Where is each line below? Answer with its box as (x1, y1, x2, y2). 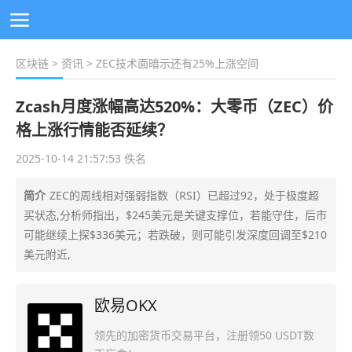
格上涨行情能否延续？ (16, 119, 173, 141)
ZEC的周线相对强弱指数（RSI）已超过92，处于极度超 (49, 188, 319, 203)
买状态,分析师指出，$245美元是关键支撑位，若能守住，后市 (24, 207, 327, 222)
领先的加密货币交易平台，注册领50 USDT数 (94, 328, 314, 343)
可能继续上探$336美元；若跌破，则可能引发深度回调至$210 (24, 227, 327, 242)
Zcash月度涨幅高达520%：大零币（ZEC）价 (16, 96, 333, 117)
